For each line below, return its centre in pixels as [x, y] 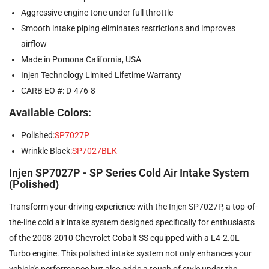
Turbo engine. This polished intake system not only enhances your [130, 253]
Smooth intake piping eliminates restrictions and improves [128, 28]
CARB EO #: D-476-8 [58, 90]
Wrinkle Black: [47, 150]
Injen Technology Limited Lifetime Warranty [101, 75]
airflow [34, 44]
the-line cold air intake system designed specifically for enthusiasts [132, 222]
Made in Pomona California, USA [81, 59]
